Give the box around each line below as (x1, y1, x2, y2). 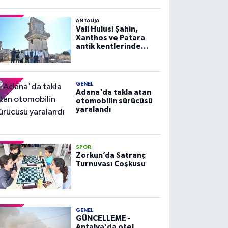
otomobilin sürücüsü (75, 97, 153, 105)
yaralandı (75, 105, 111, 113)
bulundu (75, 60, 106, 68)
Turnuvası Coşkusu (75, 160, 146, 168)
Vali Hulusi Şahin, (75, 25, 138, 33)
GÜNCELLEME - (75, 214, 131, 222)
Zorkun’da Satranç (75, 151, 146, 159)
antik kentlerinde (75, 42, 141, 50)
